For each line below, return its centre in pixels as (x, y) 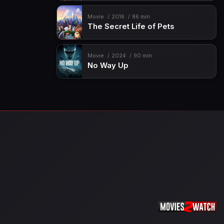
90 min (142, 55)
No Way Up (108, 65)
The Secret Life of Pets (131, 27)
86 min (141, 17)
